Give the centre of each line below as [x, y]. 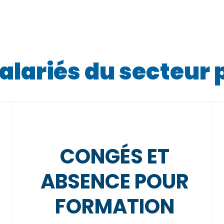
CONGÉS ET [114, 156]
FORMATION [114, 206]
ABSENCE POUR [114, 181]
